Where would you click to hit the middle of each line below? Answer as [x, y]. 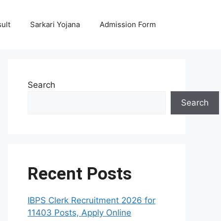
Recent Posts [80, 174]
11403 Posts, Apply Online [79, 213]
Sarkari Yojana [55, 24]
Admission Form [128, 24]
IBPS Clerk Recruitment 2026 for [92, 200]
